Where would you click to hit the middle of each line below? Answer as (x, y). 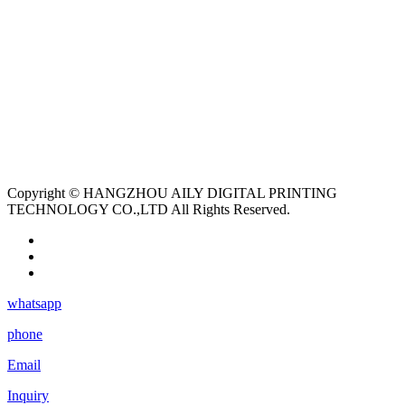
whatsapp (34, 303)
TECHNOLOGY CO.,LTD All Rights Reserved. (149, 209)
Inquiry (28, 395)
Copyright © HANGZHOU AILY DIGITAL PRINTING (172, 193)
